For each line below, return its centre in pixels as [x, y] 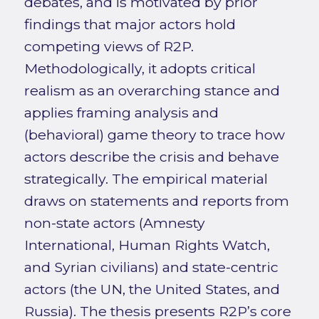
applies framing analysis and [121, 113]
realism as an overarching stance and [152, 91]
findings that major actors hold [130, 25]
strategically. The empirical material [146, 179]
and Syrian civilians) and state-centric [151, 267]
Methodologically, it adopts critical [140, 69]
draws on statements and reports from [156, 201]
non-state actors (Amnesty [114, 223]
